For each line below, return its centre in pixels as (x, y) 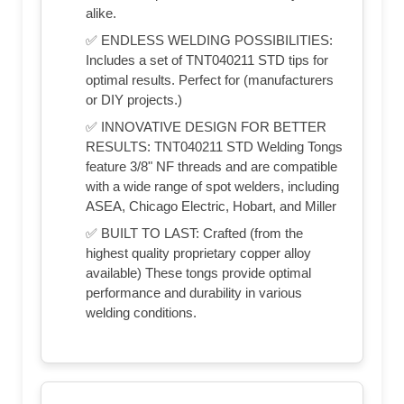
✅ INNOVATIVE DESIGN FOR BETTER (206, 126)
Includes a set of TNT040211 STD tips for (207, 60)
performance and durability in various (194, 292)
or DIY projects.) (134, 99)
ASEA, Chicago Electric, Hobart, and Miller (211, 206)
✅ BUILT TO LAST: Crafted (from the (194, 233)
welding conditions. (141, 312)
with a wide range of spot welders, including (212, 186)
